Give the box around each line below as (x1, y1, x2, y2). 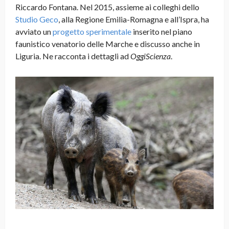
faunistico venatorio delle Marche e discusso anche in (15, 39, 200, 49)
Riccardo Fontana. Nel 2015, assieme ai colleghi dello (15, 2, 199, 12)
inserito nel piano (131, 27, 192, 37)
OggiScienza (130, 51, 171, 61)
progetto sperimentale (53, 27, 131, 37)
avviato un (15, 27, 53, 37)
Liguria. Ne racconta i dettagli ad (15, 51, 130, 61)
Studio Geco (15, 14, 58, 25)
